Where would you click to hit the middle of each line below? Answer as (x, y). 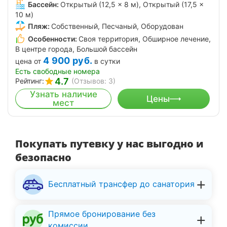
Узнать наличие (63, 94)
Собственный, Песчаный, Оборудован (117, 26)
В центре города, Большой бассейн (76, 49)
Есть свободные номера (58, 71)
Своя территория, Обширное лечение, (145, 39)
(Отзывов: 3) (93, 81)
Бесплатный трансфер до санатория (121, 184)
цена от (28, 61)
